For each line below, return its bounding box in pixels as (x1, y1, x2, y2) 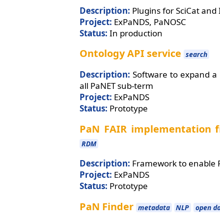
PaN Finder (80, 199, 134, 213)
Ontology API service (80, 47, 181, 60)
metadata (137, 202, 170, 212)
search (185, 50, 207, 59)
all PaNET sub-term (80, 80, 153, 91)
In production (108, 27, 163, 39)
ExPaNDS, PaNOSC (112, 16, 186, 27)
